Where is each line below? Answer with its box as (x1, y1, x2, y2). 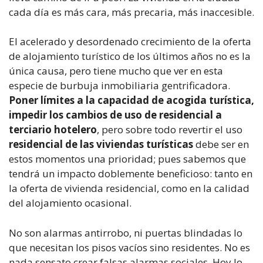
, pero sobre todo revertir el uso (97, 123, 242, 136)
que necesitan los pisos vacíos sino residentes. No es (9, 240, 250, 254)
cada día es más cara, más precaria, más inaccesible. (9, 5, 254, 19)
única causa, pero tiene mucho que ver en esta (9, 64, 223, 77)
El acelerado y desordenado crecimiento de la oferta (9, 35, 251, 48)
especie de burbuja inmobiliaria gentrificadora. (9, 79, 230, 92)
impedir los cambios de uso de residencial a (9, 108, 222, 122)
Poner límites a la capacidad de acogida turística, (9, 93, 254, 107)
